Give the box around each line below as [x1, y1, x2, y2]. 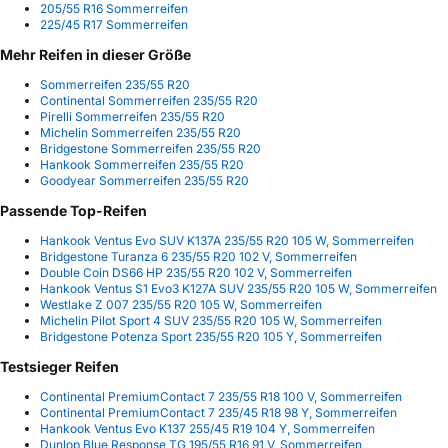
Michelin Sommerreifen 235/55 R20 [40, 124, 241, 140]
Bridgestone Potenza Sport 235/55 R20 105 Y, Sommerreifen [40, 328, 382, 344]
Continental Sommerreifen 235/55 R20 [40, 92, 258, 108]
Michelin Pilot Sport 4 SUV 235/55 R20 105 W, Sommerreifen [40, 312, 382, 328]
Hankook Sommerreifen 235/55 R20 [40, 156, 244, 172]
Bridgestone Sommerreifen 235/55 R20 [40, 140, 261, 156]
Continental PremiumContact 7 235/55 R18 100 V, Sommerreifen [40, 388, 402, 404]
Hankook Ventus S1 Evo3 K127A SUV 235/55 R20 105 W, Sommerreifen [40, 280, 437, 296]
